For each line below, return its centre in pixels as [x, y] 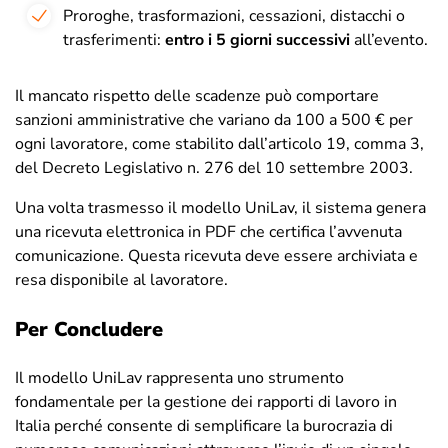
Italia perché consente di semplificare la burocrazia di [204, 426]
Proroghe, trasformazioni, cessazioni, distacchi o [234, 16]
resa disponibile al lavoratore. [121, 280]
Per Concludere [89, 330]
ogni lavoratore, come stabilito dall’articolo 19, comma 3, [219, 144]
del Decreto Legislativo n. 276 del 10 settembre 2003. [214, 168]
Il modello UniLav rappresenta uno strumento [179, 378]
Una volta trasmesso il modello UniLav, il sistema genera [220, 208]
